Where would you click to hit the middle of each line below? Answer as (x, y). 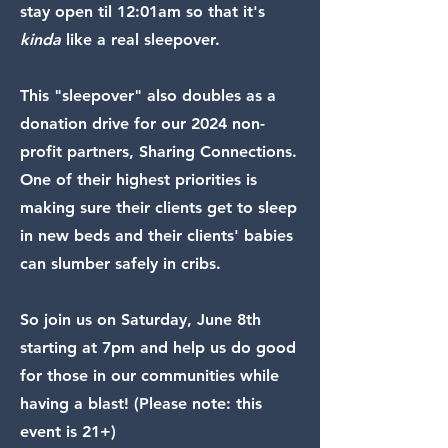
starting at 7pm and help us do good (158, 347)
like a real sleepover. (143, 39)
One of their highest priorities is (138, 179)
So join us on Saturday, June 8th (140, 319)
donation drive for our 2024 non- (142, 123)
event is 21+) (68, 431)
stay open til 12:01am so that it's (142, 11)
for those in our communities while (149, 375)
